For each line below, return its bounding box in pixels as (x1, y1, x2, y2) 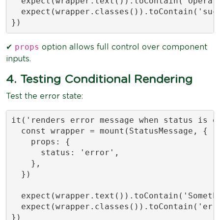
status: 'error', (11, 148, 119, 157)
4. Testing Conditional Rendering (6, 73, 192, 85)
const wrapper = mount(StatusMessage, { (11, 126, 208, 136)
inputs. (6, 55, 31, 63)
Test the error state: (6, 92, 83, 100)
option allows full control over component (39, 43, 207, 51)
